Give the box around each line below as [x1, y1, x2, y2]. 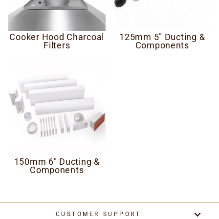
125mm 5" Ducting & [119, 32, 205, 43]
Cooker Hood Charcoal [9, 32, 105, 43]
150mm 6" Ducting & [14, 156, 100, 167]
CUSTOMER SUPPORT [55, 210, 141, 218]
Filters [44, 41, 70, 51]
